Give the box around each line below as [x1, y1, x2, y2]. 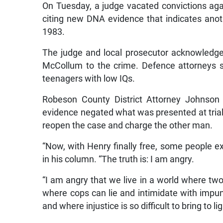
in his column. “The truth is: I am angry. [42, 154, 195, 164]
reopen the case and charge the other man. [42, 120, 213, 130]
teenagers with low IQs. [42, 73, 135, 84]
